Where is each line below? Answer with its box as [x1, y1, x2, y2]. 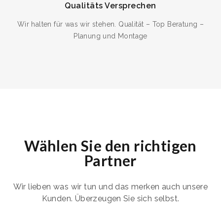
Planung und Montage [74, 32, 147, 40]
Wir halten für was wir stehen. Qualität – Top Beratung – [17, 20, 204, 29]
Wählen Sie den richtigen [24, 137, 197, 155]
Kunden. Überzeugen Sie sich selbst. [41, 194, 180, 204]
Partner [84, 151, 137, 170]
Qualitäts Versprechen [65, 1, 156, 11]
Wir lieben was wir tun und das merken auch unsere [13, 182, 208, 192]
